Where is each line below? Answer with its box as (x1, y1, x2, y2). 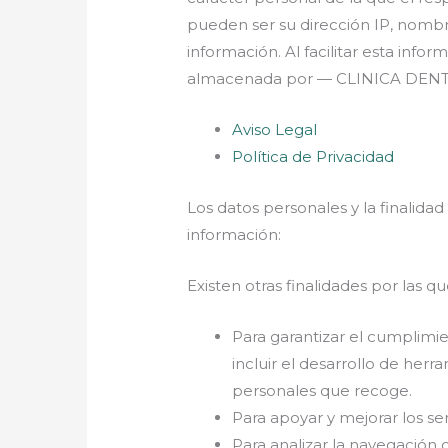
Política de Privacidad (232, 146, 395, 166)
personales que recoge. (232, 380, 413, 400)
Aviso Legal (232, 119, 318, 139)
